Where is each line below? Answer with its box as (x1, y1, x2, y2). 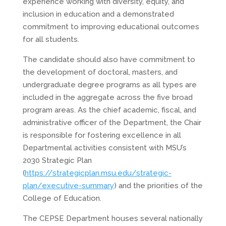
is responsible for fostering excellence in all (22, 131, 181, 140)
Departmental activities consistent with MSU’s (22, 143, 187, 152)
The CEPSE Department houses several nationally (22, 214, 203, 223)
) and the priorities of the (114, 181, 203, 190)
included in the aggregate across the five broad (22, 93, 193, 102)
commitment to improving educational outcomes (22, 22, 199, 31)
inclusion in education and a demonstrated (22, 10, 174, 19)
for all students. (22, 35, 79, 44)
